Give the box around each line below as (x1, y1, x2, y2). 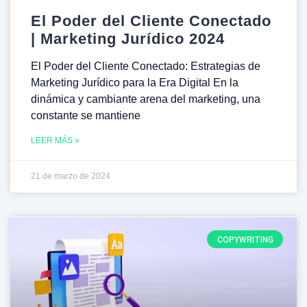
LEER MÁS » (31, 135, 79, 145)
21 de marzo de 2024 (31, 171, 110, 181)
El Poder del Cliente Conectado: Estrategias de (31, 60, 260, 72)
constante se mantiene (31, 109, 140, 121)
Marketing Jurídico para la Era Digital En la (31, 76, 238, 88)
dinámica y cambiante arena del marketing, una (31, 93, 260, 105)
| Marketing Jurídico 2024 (31, 29, 225, 47)
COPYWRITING (217, 234, 273, 245)
